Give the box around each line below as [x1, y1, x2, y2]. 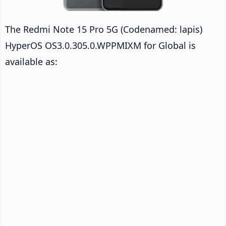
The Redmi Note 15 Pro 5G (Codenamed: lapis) [5, 23, 202, 35]
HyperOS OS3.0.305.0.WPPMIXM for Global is [5, 39, 196, 51]
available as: [5, 55, 58, 68]
